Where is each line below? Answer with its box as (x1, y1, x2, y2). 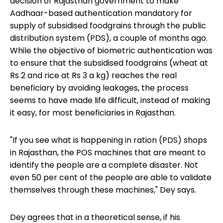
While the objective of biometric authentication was (10, 45, 213, 57)
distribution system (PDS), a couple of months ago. (10, 32, 208, 44)
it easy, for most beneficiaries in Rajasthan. (10, 107, 176, 119)
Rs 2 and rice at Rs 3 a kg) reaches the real (10, 70, 177, 82)
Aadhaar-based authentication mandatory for (10, 7, 192, 19)
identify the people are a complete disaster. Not (10, 159, 198, 171)
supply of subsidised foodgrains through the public (10, 20, 206, 32)
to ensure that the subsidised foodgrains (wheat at (10, 57, 208, 69)
